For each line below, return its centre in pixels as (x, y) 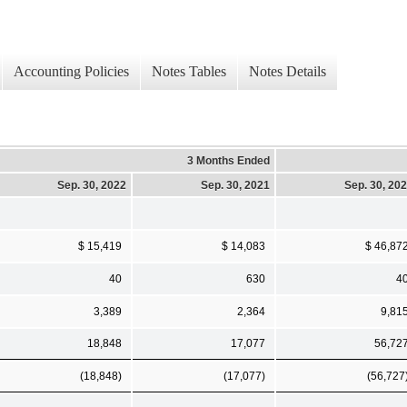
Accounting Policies (71, 72)
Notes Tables (189, 72)
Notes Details (288, 72)
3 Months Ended (228, 160)
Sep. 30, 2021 (235, 185)
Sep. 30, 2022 (92, 185)
